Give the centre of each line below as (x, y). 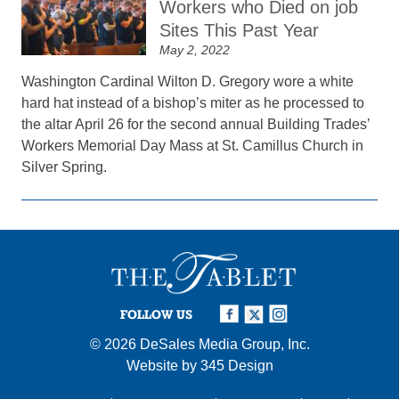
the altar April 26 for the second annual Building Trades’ (196, 124)
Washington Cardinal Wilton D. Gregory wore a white (188, 81)
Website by (163, 365)
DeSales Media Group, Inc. (224, 344)
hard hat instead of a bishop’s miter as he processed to (193, 103)
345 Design (236, 365)
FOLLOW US (156, 314)
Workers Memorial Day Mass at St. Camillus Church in (193, 146)
